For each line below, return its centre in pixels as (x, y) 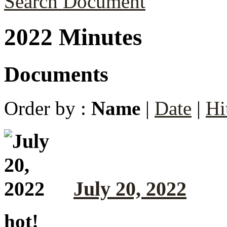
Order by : (48, 108)
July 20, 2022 (130, 188)
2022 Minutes (73, 37)
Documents (56, 74)
